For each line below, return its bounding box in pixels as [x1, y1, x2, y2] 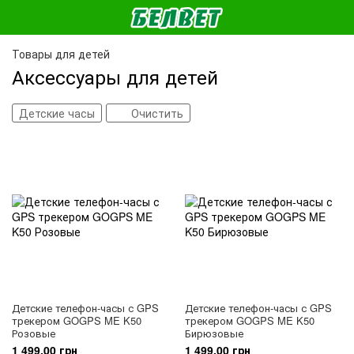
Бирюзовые [185, 326, 243, 341]
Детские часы [19, 105, 95, 121]
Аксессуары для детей [12, 62, 218, 90]
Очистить [131, 105, 183, 121]
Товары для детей [12, 46, 110, 62]
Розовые [12, 326, 55, 341]
